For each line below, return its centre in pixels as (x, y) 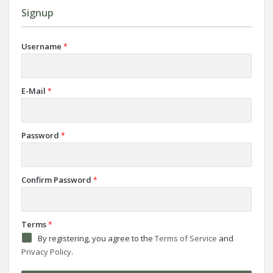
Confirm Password (56, 180)
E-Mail (34, 91)
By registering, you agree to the (96, 238)
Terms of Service (186, 238)
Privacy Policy (46, 252)
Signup (37, 13)
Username (41, 46)
